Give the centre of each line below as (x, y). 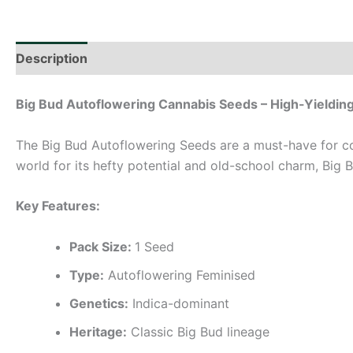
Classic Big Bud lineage (198, 331)
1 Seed (154, 246)
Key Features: (58, 206)
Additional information (173, 58)
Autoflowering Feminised (180, 275)
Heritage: (98, 331)
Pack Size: (102, 246)
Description (52, 58)
